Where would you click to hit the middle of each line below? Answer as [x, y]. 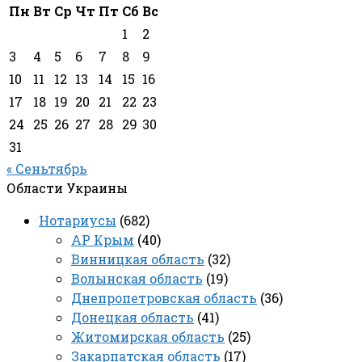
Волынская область [137, 278]
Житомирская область [148, 336]
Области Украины [67, 187]
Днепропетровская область [164, 297]
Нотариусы [78, 220]
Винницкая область [138, 259]
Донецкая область [133, 317]
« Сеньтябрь [47, 168]
